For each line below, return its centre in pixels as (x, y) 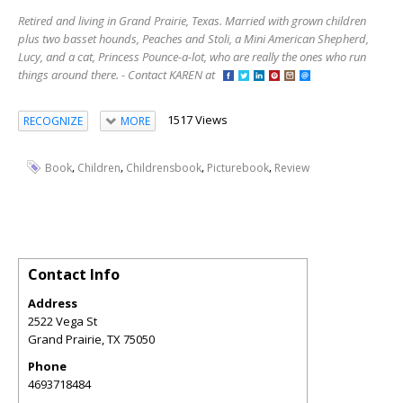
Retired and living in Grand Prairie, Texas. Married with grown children (192, 21)
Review (292, 167)
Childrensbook (164, 167)
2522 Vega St (63, 321)
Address (53, 303)
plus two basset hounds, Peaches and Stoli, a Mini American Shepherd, (193, 39)
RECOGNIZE (53, 121)
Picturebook (238, 167)
